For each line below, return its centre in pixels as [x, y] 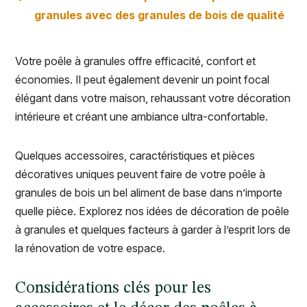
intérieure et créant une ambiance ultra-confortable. [142, 117]
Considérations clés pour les [113, 289]
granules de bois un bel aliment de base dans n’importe [149, 193]
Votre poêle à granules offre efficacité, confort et [135, 61]
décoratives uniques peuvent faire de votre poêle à [140, 174]
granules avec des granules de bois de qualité [159, 15]
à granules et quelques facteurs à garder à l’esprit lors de [153, 230]
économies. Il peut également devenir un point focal [142, 80]
